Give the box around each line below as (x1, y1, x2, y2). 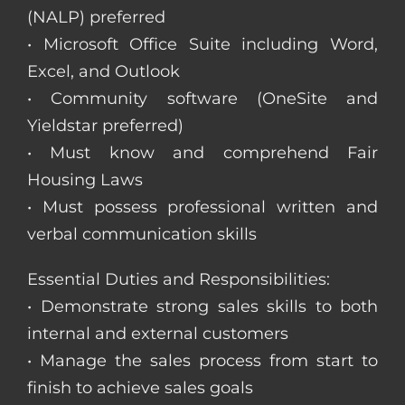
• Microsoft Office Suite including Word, (27, 33, 378, 54)
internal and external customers (27, 323, 288, 344)
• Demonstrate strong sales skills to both (27, 296, 378, 316)
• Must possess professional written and (27, 196, 378, 217)
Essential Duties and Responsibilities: (27, 268, 330, 289)
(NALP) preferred (27, 6, 165, 27)
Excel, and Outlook (27, 61, 180, 81)
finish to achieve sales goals (27, 377, 253, 398)
